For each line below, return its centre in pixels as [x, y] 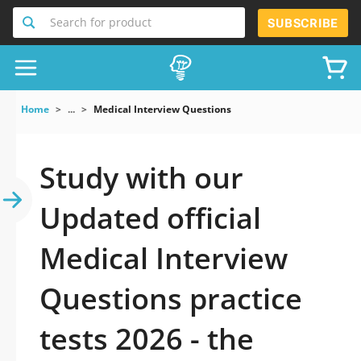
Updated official [150, 218]
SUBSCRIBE [303, 23]
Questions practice [171, 299]
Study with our [141, 178]
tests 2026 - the [147, 339]
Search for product [101, 22]
